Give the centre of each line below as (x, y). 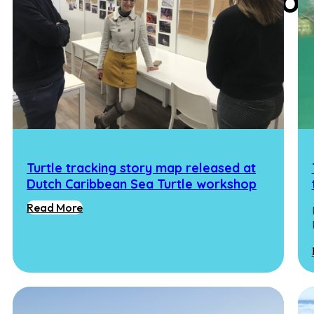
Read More (55, 207)
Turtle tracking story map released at (141, 168)
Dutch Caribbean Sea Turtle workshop (142, 184)
